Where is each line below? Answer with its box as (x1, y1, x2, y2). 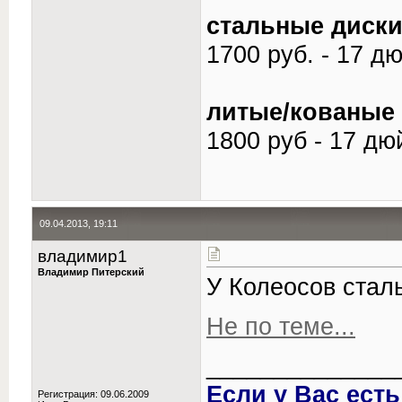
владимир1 (38, 247, 127, 266)
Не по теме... (206, 312, 355, 340)
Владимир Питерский (38, 267, 144, 277)
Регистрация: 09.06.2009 (38, 389, 149, 399)
